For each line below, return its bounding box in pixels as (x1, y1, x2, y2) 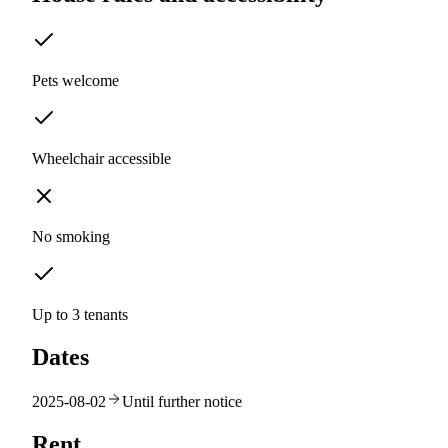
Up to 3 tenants (32, 306, 128, 324)
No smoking (32, 228, 110, 246)
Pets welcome (32, 72, 119, 90)
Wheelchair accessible (32, 150, 171, 168)
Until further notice (122, 393, 242, 411)
